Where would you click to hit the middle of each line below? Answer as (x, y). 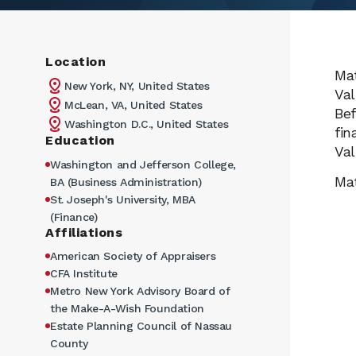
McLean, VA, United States (133, 105)
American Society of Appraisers (133, 256)
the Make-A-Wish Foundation (127, 309)
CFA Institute (84, 274)
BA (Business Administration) (126, 182)
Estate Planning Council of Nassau (141, 326)
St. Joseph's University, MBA (123, 199)
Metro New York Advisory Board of (140, 291)
